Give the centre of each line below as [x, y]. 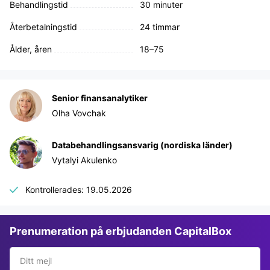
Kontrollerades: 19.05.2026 [79, 190]
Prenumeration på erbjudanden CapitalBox [121, 231]
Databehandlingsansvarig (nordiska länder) [142, 145]
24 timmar [160, 27]
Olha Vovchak [79, 113]
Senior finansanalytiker [100, 98]
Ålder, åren [31, 49]
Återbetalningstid [43, 27]
